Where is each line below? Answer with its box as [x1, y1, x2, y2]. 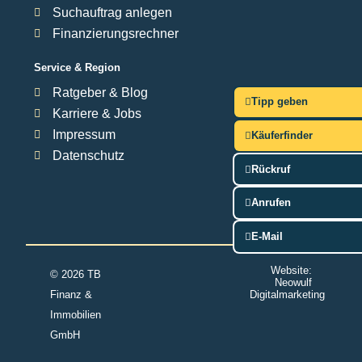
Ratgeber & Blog [52, 85, 148, 99]
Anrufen [250, 196, 291, 209]
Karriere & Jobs [52, 106, 141, 120]
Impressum [52, 127, 116, 141]
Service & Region [34, 61, 120, 74]
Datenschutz [52, 148, 124, 162]
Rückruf [250, 162, 290, 175]
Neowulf [275, 276, 313, 288]
